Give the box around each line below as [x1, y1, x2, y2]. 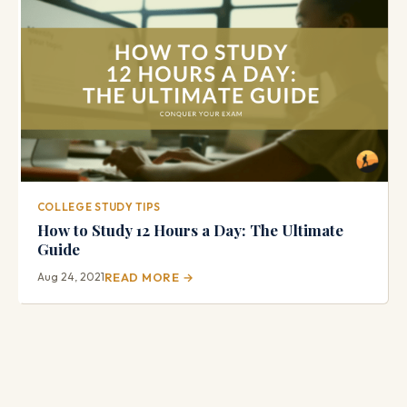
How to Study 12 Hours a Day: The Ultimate [36, 220, 343, 241]
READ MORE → [104, 270, 194, 285]
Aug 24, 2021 [36, 270, 104, 284]
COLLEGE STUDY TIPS [36, 200, 162, 214]
